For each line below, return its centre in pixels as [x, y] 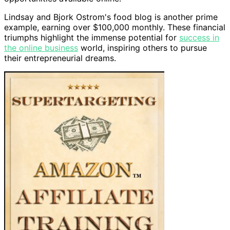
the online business [41, 47]
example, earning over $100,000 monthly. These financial [115, 27]
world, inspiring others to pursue [142, 47]
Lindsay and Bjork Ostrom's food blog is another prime [111, 17]
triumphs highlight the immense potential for [92, 37]
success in [199, 37]
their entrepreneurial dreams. [60, 58]
